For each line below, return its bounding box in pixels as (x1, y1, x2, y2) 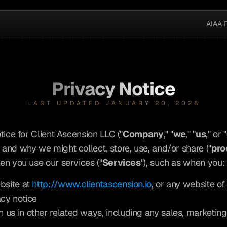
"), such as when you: (140, 157, 225, 168)
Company (123, 128, 164, 140)
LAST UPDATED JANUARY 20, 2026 (27, 99, 200, 107)
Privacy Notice (52, 77, 175, 101)
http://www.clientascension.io (32, 178, 152, 190)
